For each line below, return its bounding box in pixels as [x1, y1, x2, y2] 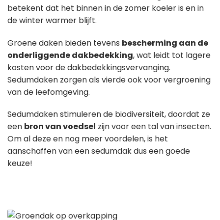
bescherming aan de [122, 37, 208, 49]
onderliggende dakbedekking [7, 49, 133, 61]
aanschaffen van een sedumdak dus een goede [7, 145, 190, 157]
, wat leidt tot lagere [133, 49, 211, 61]
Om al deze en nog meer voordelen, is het [7, 133, 168, 145]
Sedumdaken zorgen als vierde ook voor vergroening [7, 74, 211, 85]
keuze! [7, 158, 32, 169]
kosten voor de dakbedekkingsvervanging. [7, 61, 170, 73]
